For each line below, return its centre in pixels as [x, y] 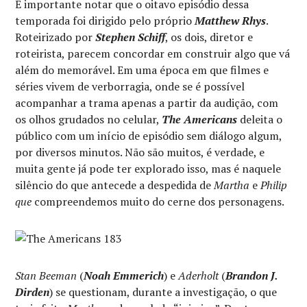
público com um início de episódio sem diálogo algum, [149, 136]
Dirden [33, 292]
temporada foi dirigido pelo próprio [105, 21]
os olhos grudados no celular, [89, 119]
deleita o [260, 119]
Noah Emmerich [124, 275]
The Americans [200, 119]
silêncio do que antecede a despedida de [115, 185]
